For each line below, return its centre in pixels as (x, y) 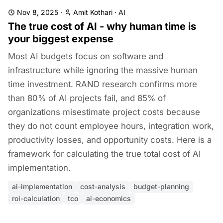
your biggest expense (61, 39)
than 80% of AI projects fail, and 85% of (87, 98)
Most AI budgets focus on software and (86, 56)
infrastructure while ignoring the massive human (103, 70)
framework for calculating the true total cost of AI (105, 154)
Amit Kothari (93, 12)
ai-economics (109, 198)
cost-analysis (103, 186)
